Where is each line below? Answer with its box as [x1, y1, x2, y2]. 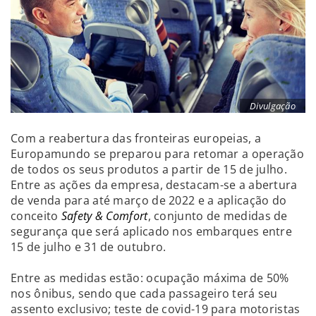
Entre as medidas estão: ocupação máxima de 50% [11, 269, 289, 286]
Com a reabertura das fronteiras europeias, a [11, 130, 262, 146]
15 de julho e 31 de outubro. [11, 238, 166, 255]
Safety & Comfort [61, 207, 148, 224]
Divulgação [250, 99, 296, 112]
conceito [11, 207, 61, 224]
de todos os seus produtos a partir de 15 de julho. [11, 161, 287, 177]
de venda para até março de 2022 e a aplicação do [11, 192, 287, 208]
